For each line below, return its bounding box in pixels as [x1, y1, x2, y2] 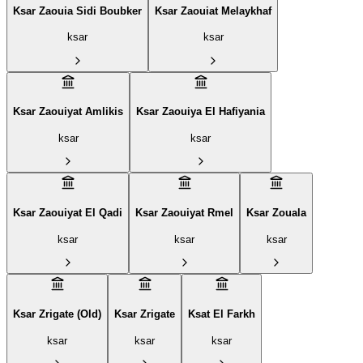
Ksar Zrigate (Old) [13, 307, 101, 320]
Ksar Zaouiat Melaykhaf [155, 4, 271, 17]
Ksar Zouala [246, 207, 306, 220]
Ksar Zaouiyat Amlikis [13, 105, 123, 118]
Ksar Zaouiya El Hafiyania [136, 105, 265, 118]
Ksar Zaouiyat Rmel [135, 207, 233, 220]
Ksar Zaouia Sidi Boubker [13, 4, 142, 17]
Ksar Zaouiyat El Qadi [13, 207, 122, 220]
